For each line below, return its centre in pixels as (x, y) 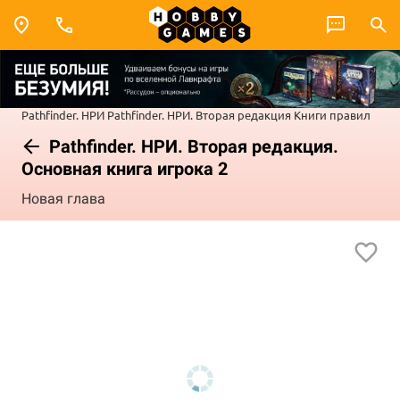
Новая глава (63, 199)
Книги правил (332, 114)
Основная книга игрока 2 (125, 168)
